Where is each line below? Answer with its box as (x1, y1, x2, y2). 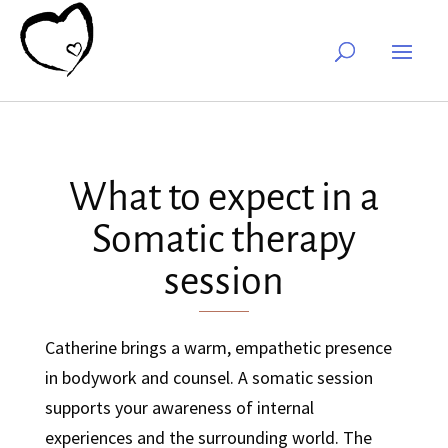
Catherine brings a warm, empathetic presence (44, 336, 392, 359)
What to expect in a (68, 176, 379, 218)
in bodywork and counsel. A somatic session (44, 366, 373, 389)
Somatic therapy (91, 218, 356, 260)
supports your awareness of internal (44, 396, 314, 419)
